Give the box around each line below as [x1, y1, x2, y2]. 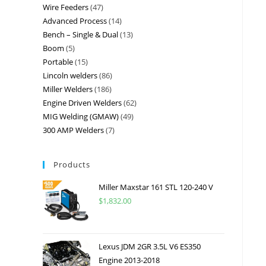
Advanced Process [43, 15, 107, 26]
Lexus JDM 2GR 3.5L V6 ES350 [99, 240, 201, 252]
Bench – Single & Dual [43, 28, 118, 40]
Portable [43, 56, 73, 67]
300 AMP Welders [43, 124, 104, 135]
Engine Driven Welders [43, 97, 122, 108]
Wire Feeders [43, 1, 88, 12]
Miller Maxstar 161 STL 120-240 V [99, 181, 213, 192]
